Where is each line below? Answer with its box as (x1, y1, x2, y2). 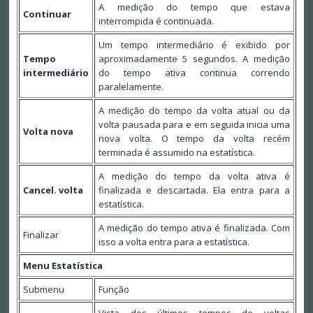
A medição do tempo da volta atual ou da (98, 104, 290, 117)
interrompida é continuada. (98, 15, 214, 28)
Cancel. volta (22, 184, 83, 197)
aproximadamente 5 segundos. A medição (98, 52, 290, 66)
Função (98, 283, 129, 296)
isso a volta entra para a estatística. (98, 235, 249, 249)
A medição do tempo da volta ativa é (98, 170, 290, 183)
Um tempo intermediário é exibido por (98, 38, 290, 52)
